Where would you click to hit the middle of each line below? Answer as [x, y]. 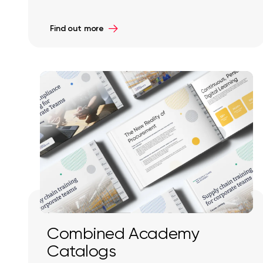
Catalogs [82, 251]
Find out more [77, 28]
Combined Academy [123, 233]
